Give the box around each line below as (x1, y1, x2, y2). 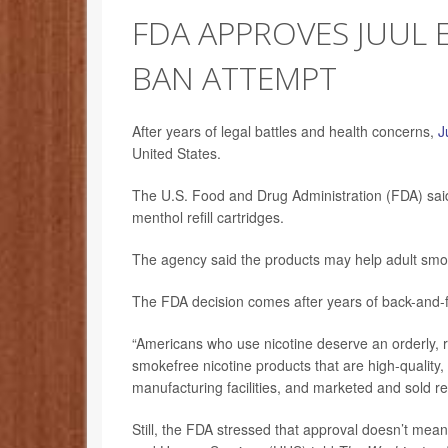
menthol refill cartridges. (132, 207, 284, 228)
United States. (132, 143, 221, 164)
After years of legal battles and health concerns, (132, 121, 438, 142)
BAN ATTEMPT (132, 56, 337, 100)
